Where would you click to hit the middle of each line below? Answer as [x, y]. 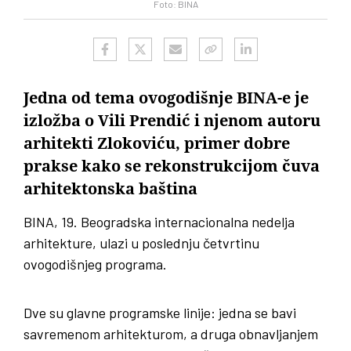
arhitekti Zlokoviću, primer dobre [157, 143]
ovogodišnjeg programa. [95, 264]
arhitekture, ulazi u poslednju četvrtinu [141, 243]
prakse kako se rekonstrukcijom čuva [172, 166]
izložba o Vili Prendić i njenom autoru [172, 121]
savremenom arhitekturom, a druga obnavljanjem [171, 334]
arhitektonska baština [110, 189]
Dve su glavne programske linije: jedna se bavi [160, 313]
